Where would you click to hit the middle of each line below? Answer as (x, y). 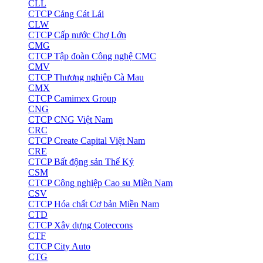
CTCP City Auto (59, 247)
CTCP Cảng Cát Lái (66, 14)
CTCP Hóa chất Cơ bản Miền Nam (94, 204)
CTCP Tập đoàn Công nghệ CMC (92, 56)
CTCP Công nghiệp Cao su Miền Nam (100, 183)
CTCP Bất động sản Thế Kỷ (81, 162)
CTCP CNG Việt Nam (70, 120)
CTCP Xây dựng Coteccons (80, 225)
